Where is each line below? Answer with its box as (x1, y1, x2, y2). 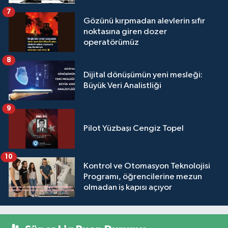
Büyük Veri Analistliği (83, 81, 161, 90)
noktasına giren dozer (83, 27, 167, 37)
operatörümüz (83, 38, 139, 47)
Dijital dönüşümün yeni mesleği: (83, 70, 203, 79)
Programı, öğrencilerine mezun (83, 173, 202, 182)
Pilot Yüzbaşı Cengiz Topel (83, 124, 184, 133)
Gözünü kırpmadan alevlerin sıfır (83, 17, 205, 26)
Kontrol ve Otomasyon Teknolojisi (83, 162, 210, 171)
